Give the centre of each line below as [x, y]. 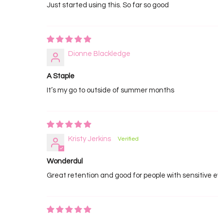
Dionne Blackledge [99, 54]
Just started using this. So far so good [108, 5]
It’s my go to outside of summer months [110, 90]
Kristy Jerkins [90, 139]
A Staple [61, 76]
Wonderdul [65, 161]
